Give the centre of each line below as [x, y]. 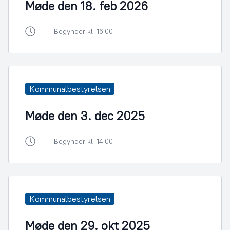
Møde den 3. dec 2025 [85, 116]
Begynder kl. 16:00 [83, 31]
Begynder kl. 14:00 [83, 141]
